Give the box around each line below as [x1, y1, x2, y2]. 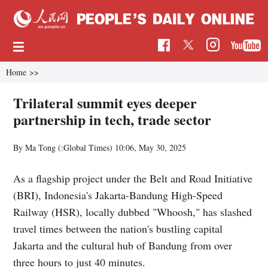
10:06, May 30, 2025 [115, 141, 187, 153]
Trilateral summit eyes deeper [13, 92, 197, 113]
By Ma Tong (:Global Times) [13, 141, 115, 153]
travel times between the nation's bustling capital [13, 221, 223, 236]
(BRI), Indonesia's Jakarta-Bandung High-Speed [13, 187, 223, 202]
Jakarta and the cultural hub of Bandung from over [13, 237, 233, 252]
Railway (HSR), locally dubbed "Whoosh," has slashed [13, 204, 252, 219]
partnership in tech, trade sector [13, 108, 212, 130]
